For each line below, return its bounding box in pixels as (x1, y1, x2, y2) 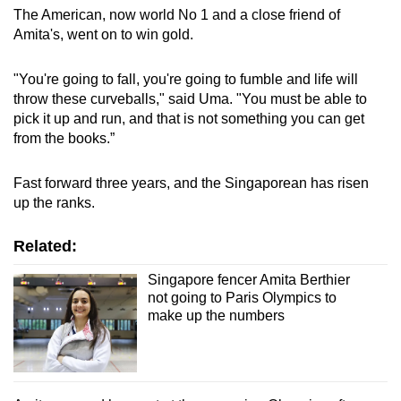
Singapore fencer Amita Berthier (147, 271, 350, 287)
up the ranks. (13, 194, 95, 210)
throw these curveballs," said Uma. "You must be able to (13, 90, 367, 107)
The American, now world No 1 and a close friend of (13, 6, 340, 22)
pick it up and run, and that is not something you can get (13, 110, 364, 126)
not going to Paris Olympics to (147, 289, 337, 305)
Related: (13, 236, 77, 255)
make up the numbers (147, 307, 285, 323)
